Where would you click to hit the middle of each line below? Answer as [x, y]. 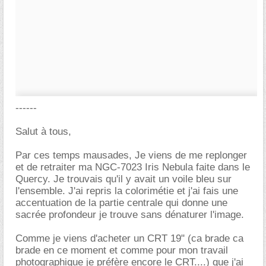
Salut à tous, [43, 132]
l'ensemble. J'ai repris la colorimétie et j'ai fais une [127, 191]
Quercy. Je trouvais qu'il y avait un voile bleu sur [123, 179]
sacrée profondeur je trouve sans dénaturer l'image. [130, 215]
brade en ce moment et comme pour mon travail [122, 250]
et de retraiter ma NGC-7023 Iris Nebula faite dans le [133, 167]
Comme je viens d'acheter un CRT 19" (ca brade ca [129, 238]
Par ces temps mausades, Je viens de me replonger [131, 155]
